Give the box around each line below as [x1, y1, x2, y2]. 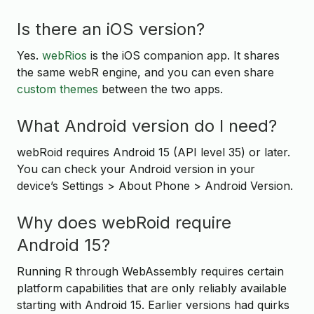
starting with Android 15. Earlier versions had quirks [17, 297, 289, 312]
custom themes [17, 81, 98, 96]
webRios [42, 48, 87, 62]
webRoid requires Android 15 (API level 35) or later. [17, 144, 290, 159]
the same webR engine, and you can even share [17, 64, 274, 79]
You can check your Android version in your [17, 161, 255, 176]
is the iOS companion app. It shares [87, 48, 280, 62]
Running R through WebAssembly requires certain [17, 264, 284, 278]
